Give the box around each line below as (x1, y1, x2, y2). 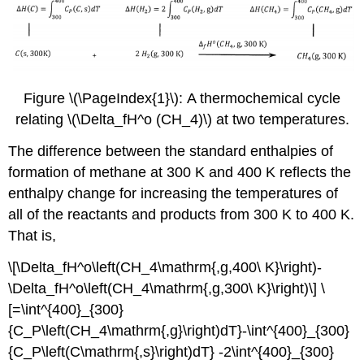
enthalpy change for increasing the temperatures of (8, 184, 339, 201)
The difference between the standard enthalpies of (8, 142, 334, 159)
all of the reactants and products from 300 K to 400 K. (8, 206, 355, 223)
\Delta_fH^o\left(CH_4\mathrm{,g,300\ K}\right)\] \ (8, 279, 326, 297)
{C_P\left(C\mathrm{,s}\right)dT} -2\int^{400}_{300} (8, 343, 335, 360)
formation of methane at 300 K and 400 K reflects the (8, 163, 352, 180)
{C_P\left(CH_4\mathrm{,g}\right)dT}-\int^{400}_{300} (8, 322, 350, 339)
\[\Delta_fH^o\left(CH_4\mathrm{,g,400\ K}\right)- (8, 258, 323, 275)
